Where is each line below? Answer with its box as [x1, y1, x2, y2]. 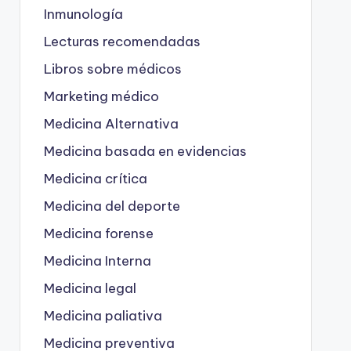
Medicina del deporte [43, 197, 180, 215]
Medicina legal [43, 279, 136, 297]
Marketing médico [43, 87, 159, 105]
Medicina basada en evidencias [43, 142, 247, 160]
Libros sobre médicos [43, 60, 182, 78]
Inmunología [43, 5, 123, 23]
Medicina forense [43, 224, 154, 242]
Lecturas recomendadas [43, 32, 201, 50]
